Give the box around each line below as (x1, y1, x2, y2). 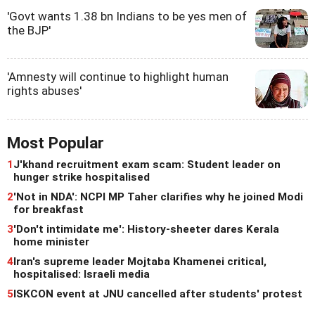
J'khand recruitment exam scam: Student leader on (13, 158, 281, 172)
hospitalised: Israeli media (13, 268, 150, 281)
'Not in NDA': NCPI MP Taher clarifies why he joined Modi (13, 191, 303, 204)
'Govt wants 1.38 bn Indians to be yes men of (7, 9, 247, 24)
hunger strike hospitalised (13, 171, 150, 184)
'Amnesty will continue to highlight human (7, 70, 229, 84)
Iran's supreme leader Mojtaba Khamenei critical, (13, 255, 266, 269)
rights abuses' (7, 84, 82, 98)
